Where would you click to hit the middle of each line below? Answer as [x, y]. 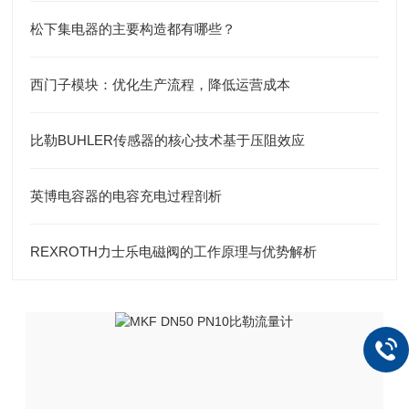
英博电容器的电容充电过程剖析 [126, 196]
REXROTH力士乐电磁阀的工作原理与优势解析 [174, 252]
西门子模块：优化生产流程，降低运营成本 [161, 84]
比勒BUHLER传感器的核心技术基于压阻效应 [168, 140]
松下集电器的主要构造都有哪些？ [133, 29]
